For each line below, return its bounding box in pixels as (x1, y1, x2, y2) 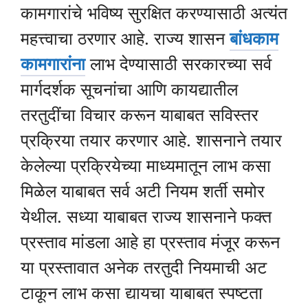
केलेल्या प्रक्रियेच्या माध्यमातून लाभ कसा (21, 153, 271, 177)
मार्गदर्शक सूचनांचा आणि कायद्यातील (21, 77, 238, 101)
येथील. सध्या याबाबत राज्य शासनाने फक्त (21, 204, 272, 228)
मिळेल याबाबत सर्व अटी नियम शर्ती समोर (21, 179, 265, 203)
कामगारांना (21, 52, 85, 76)
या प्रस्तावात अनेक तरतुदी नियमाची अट (21, 255, 267, 279)
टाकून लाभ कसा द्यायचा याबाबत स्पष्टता (21, 280, 263, 305)
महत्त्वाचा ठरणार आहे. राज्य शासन (21, 26, 230, 50)
